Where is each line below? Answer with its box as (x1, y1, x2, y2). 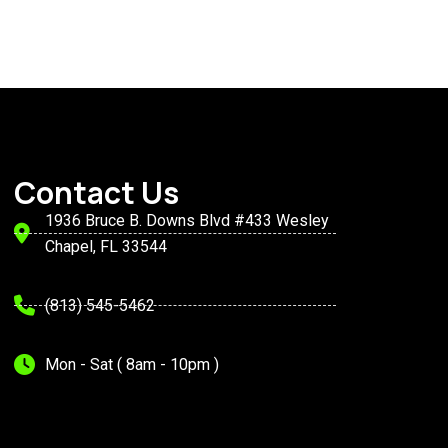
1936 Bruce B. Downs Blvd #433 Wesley (45, 210, 330, 230)
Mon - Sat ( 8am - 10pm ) (45, 354, 220, 374)
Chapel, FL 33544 (45, 236, 168, 256)
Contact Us (14, 171, 179, 213)
